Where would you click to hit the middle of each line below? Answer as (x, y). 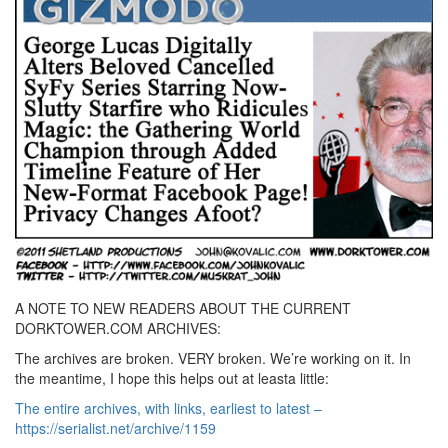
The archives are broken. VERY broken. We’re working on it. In (213, 357)
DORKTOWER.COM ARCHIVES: (118, 327)
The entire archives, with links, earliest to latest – (168, 407)
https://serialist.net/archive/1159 (115, 427)
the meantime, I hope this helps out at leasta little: (172, 377)
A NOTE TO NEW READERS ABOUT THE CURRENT (183, 307)
